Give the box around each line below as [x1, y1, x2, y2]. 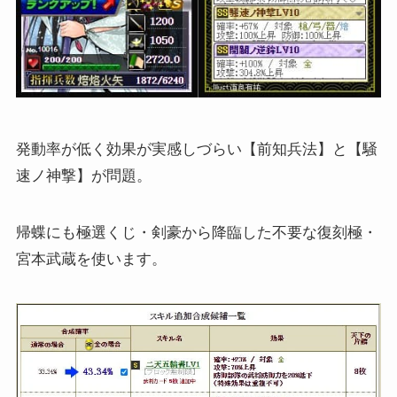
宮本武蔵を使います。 [15, 250, 167, 268]
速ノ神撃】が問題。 [15, 167, 152, 184]
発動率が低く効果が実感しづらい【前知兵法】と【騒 [15, 140, 378, 158]
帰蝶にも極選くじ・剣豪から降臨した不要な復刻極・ [15, 223, 378, 241]
